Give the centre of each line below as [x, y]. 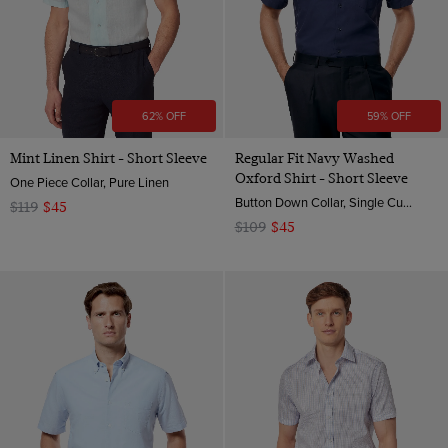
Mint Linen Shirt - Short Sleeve [108, 157]
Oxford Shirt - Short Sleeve [321, 177]
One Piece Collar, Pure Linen [89, 181]
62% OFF [164, 115]
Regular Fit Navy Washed [314, 157]
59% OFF [388, 115]
